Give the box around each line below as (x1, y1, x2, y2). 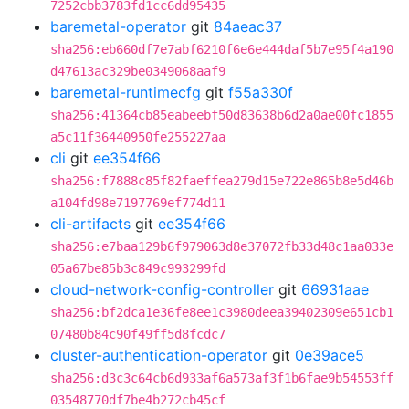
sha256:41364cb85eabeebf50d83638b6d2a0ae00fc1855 (50, 108, 393, 122)
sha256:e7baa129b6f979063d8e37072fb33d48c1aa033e (50, 239, 393, 254)
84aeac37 (214, 17, 282, 36)
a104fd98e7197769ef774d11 (50, 195, 225, 210)
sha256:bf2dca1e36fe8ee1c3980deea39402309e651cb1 (50, 305, 393, 320)
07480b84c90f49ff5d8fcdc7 (50, 327, 225, 341)
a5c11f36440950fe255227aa (50, 130, 225, 144)
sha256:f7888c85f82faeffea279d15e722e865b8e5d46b (50, 173, 393, 188)
